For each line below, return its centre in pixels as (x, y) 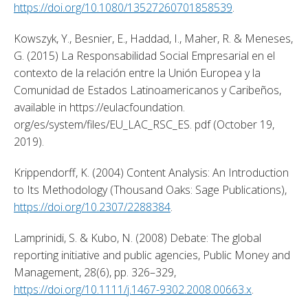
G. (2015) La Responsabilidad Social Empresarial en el (144, 55)
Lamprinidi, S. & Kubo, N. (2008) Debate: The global (137, 238)
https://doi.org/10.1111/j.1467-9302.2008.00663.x (133, 289)
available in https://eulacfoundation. (99, 107)
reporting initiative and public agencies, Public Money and (152, 255)
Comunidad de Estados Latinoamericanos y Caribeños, (147, 90)
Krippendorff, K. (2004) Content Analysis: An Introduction (151, 172)
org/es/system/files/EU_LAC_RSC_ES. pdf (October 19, (144, 124)
